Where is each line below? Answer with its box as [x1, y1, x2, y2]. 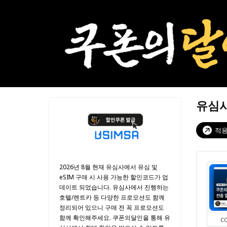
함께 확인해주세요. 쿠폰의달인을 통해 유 [59, 213, 170, 222]
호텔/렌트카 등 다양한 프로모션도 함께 [59, 193, 165, 202]
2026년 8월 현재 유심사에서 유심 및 [59, 163, 158, 172]
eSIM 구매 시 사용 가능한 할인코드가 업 [59, 173, 168, 182]
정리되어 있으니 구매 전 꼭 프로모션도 [59, 203, 164, 212]
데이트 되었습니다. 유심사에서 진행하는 [59, 183, 169, 192]
